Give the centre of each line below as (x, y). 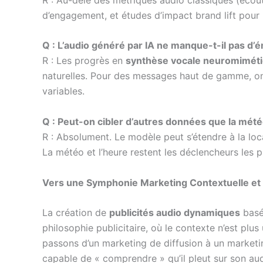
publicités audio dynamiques (175, 213)
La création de (76, 213)
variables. (63, 91)
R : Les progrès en (84, 61)
